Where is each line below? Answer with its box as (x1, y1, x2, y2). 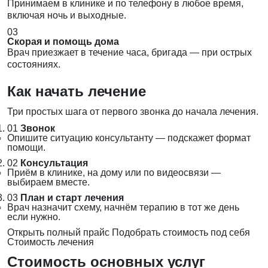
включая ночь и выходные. (7, 10, 126, 21)
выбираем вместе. (7, 177, 90, 188)
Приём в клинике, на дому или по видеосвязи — (7, 167, 221, 178)
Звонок (20, 123, 55, 134)
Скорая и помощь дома (7, 36, 119, 47)
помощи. (7, 142, 45, 153)
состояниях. (7, 59, 60, 70)
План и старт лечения (20, 193, 124, 203)
